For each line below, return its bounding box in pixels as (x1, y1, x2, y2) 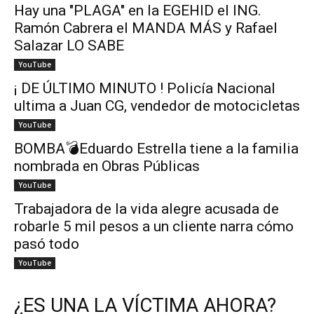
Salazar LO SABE (14, 37, 124, 55)
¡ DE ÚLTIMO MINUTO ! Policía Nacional (14, 80, 275, 97)
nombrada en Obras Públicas (14, 158, 200, 175)
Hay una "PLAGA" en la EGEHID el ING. (14, 2, 261, 20)
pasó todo (14, 235, 79, 253)
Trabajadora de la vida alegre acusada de (14, 200, 279, 218)
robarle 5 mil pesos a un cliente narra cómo (14, 218, 294, 235)
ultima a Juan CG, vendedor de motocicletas (14, 97, 300, 115)
